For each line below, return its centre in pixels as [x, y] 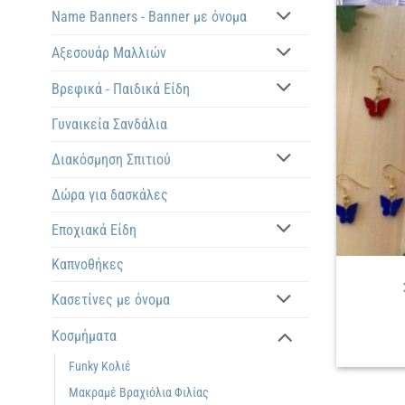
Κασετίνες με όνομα [111, 300]
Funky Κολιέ [100, 367]
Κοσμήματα [84, 336]
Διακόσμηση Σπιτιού [111, 159]
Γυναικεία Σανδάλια [109, 124]
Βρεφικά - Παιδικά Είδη [121, 89]
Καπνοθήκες [88, 265]
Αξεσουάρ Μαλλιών [109, 53]
